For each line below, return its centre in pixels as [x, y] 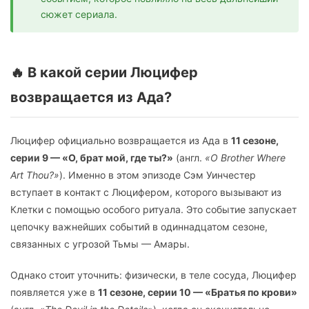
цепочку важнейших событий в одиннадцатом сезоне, [139, 227]
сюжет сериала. [79, 14]
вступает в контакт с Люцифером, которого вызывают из [146, 192]
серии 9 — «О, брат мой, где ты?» [92, 158]
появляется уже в [54, 292]
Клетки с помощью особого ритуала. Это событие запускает [153, 209]
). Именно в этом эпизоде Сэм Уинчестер [158, 175]
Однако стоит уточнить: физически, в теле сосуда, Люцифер [153, 275]
